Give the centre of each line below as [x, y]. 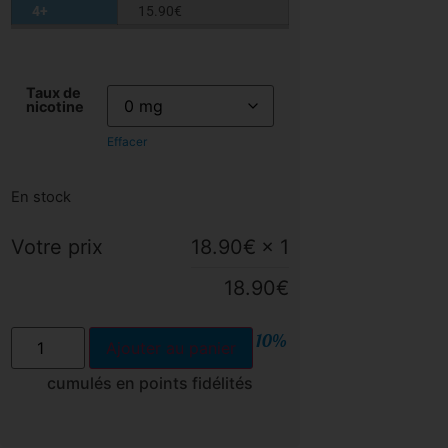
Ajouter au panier [171, 347]
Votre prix [56, 246]
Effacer [126, 142]
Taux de [53, 93]
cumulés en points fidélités [149, 382]
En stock [40, 196]
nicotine [54, 107]
